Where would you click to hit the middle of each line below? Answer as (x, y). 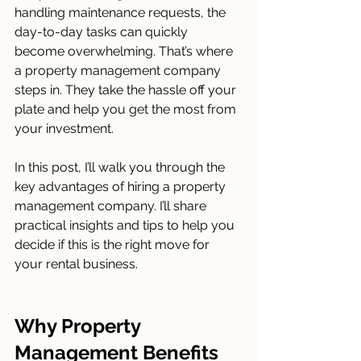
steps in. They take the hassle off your (127, 90)
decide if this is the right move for (114, 245)
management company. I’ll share (112, 206)
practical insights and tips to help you (126, 225)
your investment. (64, 129)
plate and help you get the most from (127, 109)
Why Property (80, 326)
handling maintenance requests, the (122, 12)
